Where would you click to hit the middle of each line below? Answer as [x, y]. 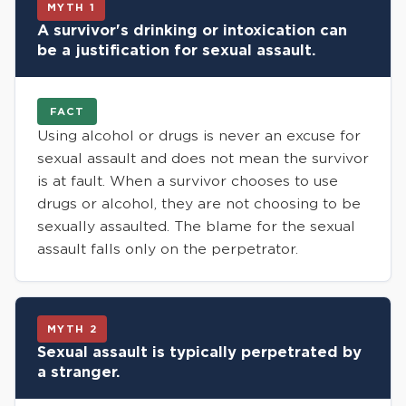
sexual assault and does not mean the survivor [203, 158]
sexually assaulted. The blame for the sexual [196, 226]
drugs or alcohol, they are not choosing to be [199, 203]
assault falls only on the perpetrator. [168, 249]
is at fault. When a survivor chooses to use [188, 181]
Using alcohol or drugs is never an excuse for [199, 135]
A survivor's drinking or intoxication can [192, 30]
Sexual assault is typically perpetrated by [199, 352]
